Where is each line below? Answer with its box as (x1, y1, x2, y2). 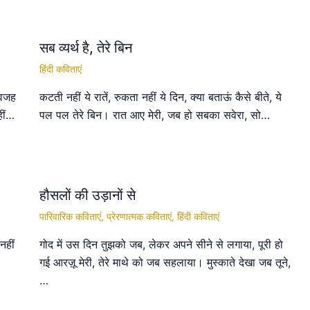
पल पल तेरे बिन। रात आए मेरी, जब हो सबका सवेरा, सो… (39, 108, 270, 122)
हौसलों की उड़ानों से (39, 186, 136, 203)
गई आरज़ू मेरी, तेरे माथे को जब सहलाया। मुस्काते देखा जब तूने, (39, 255, 291, 269)
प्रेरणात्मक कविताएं (106, 210, 172, 222)
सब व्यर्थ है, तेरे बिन (39, 39, 132, 56)
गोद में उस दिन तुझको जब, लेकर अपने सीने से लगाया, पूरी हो (39, 237, 283, 251)
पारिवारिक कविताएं (39, 210, 101, 222)
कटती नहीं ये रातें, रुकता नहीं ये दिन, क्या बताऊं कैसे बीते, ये (39, 90, 282, 104)
